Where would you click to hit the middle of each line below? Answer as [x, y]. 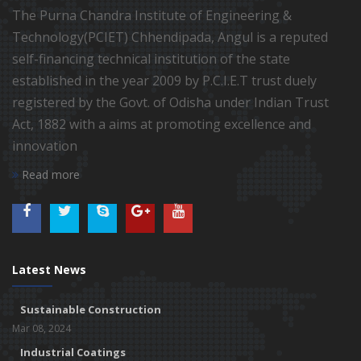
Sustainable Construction [91, 309]
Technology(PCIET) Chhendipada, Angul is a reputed [170, 37]
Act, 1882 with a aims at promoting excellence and [162, 124]
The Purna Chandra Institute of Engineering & [152, 15]
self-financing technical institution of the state [151, 58]
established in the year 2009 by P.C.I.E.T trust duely [164, 80]
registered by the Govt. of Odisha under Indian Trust [170, 102]
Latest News [49, 269]
